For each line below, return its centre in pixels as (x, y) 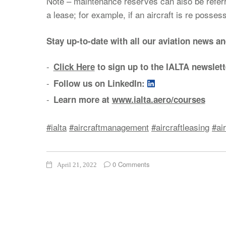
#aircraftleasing (180, 127)
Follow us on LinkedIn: (100, 83)
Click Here (74, 67)
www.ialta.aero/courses (158, 99)
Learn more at (82, 99)
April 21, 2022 (77, 164)
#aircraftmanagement (109, 127)
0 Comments (130, 164)
